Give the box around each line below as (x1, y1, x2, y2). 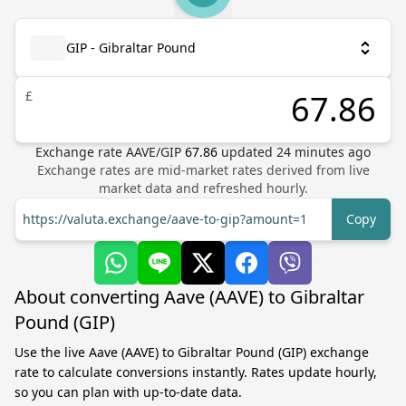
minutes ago (291, 143, 371, 160)
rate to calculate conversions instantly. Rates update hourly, (14, 363, 377, 381)
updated (221, 143, 276, 160)
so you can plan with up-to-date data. (14, 383, 242, 401)
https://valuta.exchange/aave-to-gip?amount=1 (23, 210, 307, 227)
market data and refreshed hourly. (98, 179, 308, 197)
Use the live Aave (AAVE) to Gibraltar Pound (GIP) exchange (14, 343, 369, 361)
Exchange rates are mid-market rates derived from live (36, 161, 370, 179)
